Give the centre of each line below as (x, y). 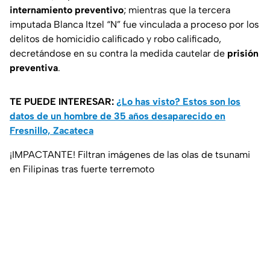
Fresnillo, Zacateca (52, 131)
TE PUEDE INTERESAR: (63, 102)
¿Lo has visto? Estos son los (178, 102)
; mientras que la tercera (177, 10)
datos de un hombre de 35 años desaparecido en (118, 116)
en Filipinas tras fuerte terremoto (83, 169)
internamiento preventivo (67, 10)
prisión (243, 54)
